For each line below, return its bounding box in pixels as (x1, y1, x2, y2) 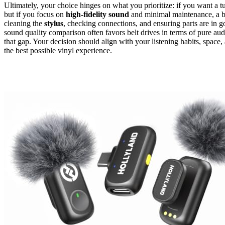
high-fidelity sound (66, 10, 129, 19)
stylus (44, 19, 63, 28)
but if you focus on (4, 10, 66, 19)
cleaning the (4, 19, 44, 28)
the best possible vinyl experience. (4, 46, 112, 55)
